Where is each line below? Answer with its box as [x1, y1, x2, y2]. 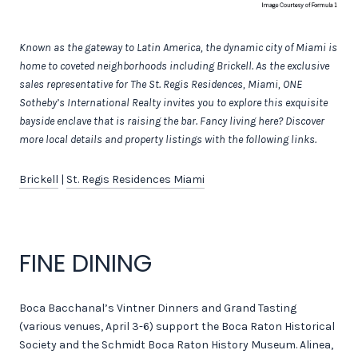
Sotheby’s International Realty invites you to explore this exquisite [19, 95, 328, 109]
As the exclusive [256, 58, 329, 73]
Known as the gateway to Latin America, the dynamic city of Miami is [19, 40, 337, 54]
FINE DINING [19, 246, 152, 280]
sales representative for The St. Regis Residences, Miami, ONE [19, 77, 302, 91]
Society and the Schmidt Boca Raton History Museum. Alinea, [19, 338, 333, 352]
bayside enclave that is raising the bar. [19, 113, 197, 128]
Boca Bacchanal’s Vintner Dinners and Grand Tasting [19, 301, 296, 316]
